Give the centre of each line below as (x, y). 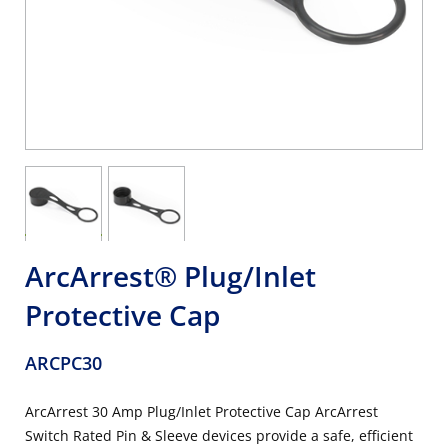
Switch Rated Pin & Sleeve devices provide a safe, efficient (219, 435)
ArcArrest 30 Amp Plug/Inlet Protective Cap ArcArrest (201, 411)
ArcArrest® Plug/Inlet (170, 276)
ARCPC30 (63, 363)
